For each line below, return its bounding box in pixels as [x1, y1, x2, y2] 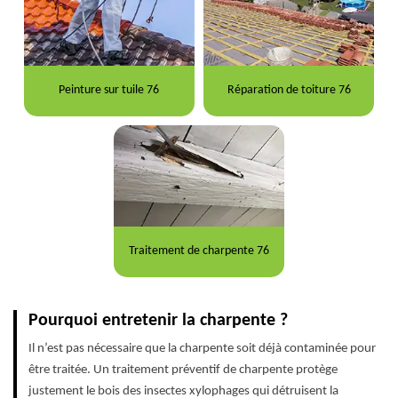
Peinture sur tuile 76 [59, 84, 160, 98]
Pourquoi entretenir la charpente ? [28, 311, 288, 330]
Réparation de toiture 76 [227, 84, 351, 98]
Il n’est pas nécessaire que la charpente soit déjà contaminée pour [28, 341, 376, 355]
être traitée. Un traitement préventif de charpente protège [28, 362, 338, 377]
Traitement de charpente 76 [128, 244, 269, 259]
